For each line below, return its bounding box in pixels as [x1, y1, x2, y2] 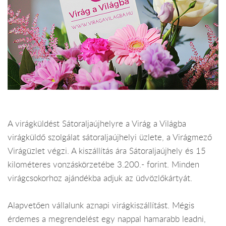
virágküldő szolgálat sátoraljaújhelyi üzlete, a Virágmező [8, 132, 212, 143]
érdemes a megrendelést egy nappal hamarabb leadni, [8, 213, 206, 225]
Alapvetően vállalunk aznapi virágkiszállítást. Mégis [8, 200, 194, 211]
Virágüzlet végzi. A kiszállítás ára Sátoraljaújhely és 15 [8, 145, 206, 157]
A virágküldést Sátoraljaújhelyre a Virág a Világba [8, 118, 186, 130]
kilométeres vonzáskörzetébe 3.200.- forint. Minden [8, 159, 199, 171]
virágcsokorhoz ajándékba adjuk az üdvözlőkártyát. [8, 173, 192, 184]
